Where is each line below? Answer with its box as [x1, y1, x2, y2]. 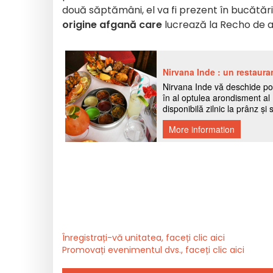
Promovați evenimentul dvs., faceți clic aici [62, 244, 244, 256]
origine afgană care [62, 18, 162, 32]
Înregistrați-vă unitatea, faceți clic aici [62, 232, 225, 244]
